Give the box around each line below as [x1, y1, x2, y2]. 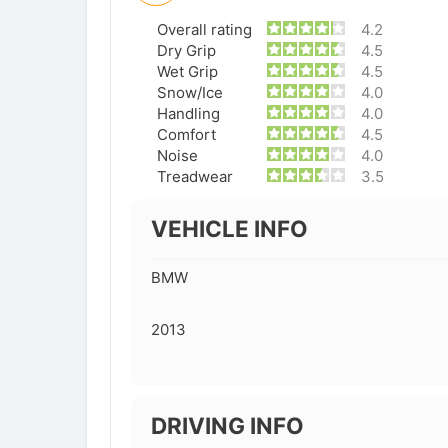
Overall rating [157, 20, 253, 40]
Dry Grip [157, 41, 217, 61]
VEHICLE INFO [150, 215, 308, 243]
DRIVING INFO [150, 412, 304, 440]
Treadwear [157, 167, 234, 187]
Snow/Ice [157, 83, 224, 103]
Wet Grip [157, 62, 219, 82]
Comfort [157, 125, 217, 145]
